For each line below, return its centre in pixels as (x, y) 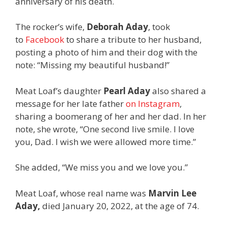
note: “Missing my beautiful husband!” (92, 65)
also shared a (178, 91)
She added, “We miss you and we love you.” (102, 167)
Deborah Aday (117, 27)
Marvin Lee (172, 193)
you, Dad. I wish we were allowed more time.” (106, 141)
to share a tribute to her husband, (133, 40)
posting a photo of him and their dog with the (106, 52)
